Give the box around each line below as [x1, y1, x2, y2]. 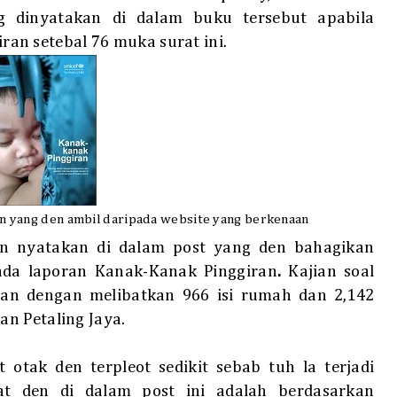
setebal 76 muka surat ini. [33, 34, 228, 51]
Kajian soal [288, 263, 375, 281]
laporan [27, 263, 88, 281]
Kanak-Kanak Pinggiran [94, 263, 277, 281]
